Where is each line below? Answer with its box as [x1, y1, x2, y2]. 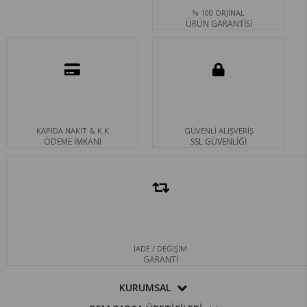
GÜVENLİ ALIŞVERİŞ [184, 125, 254, 136]
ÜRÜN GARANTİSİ [185, 18, 252, 30]
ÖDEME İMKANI [43, 136, 101, 148]
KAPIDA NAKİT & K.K [36, 125, 109, 136]
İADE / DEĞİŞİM [134, 243, 187, 254]
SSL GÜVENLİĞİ [191, 136, 247, 148]
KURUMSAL [119, 281, 171, 295]
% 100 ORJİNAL [193, 8, 245, 19]
